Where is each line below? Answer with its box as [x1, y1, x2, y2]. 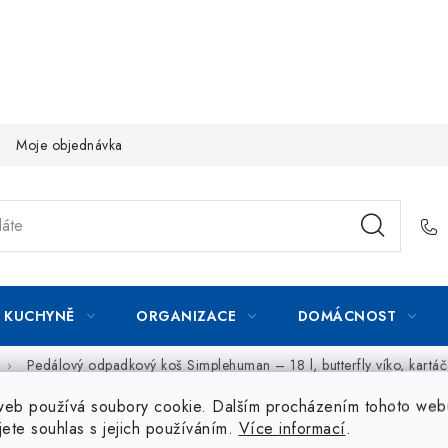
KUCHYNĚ [4, 306, 75, 326]
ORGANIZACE [136, 306, 236, 326]
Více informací [238, 416, 346, 440]
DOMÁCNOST [297, 306, 396, 326]
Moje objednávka [16, 134, 123, 155]
